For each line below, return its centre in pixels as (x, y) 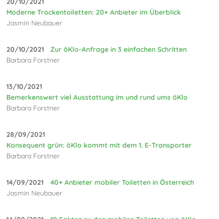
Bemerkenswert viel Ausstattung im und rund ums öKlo (97, 97)
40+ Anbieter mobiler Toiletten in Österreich (122, 182)
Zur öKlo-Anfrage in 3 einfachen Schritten (119, 49)
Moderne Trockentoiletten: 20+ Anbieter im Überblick (94, 12)
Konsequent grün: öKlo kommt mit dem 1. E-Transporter (99, 145)
